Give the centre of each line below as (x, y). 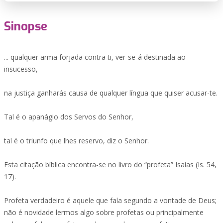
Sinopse (26, 26)
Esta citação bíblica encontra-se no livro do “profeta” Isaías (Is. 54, (110, 165)
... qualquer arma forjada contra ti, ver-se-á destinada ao (95, 57)
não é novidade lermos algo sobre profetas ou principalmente (104, 212)
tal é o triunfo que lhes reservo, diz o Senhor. (76, 141)
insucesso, (21, 69)
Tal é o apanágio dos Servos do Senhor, (69, 117)
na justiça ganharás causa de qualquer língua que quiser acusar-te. (111, 93)
